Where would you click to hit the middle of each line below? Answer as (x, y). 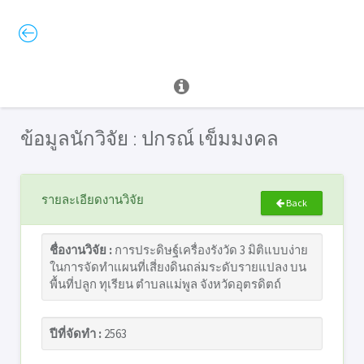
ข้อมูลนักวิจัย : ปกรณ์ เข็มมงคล (149, 139)
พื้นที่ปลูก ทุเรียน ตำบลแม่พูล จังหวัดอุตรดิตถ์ (165, 284)
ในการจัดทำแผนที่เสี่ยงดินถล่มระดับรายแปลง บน (178, 267)
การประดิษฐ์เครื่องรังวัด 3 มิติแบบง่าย (210, 250)
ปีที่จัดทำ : (76, 334)
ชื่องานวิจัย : (81, 250)
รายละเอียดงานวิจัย (93, 199)
